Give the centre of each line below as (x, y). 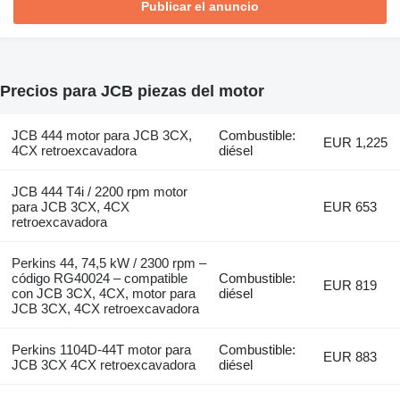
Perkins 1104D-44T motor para (101, 349)
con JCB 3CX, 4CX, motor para (103, 293)
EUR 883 (350, 356)
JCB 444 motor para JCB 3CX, (101, 135)
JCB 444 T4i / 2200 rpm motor (99, 191)
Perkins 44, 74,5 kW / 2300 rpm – (108, 262)
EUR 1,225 (356, 142)
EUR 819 (350, 285)
